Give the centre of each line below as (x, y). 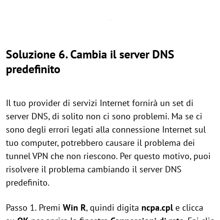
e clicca (188, 207)
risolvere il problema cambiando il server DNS (94, 169)
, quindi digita (114, 207)
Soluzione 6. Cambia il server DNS (90, 54)
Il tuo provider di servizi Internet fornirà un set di (100, 103)
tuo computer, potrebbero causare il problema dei (100, 143)
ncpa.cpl (157, 207)
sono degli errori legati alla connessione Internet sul (106, 129)
